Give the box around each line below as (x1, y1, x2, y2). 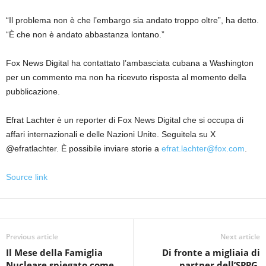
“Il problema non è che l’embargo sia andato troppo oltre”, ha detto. (6, 15, 259, 26)
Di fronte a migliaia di (162, 246, 260, 259)
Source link (6, 172, 47, 182)
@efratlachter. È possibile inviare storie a (6, 144, 161, 154)
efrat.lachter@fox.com (161, 144, 245, 154)
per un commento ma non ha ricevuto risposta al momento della (6, 72, 246, 83)
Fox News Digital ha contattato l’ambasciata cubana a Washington (6, 58, 254, 68)
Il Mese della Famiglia (6, 246, 103, 259)
